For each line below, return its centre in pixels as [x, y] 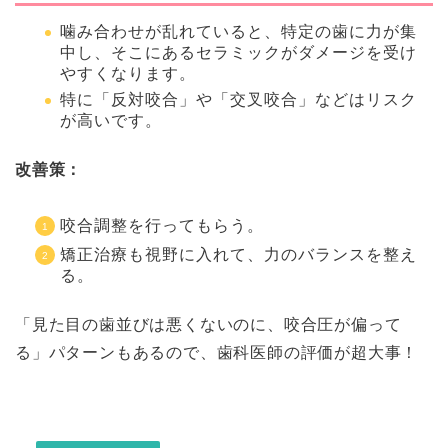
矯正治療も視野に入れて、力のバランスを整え [238, 255]
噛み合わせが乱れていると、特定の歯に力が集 [238, 31]
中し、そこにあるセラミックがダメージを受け [238, 52]
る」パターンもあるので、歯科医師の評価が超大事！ [217, 353]
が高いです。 [111, 121]
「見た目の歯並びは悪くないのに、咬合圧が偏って [208, 325]
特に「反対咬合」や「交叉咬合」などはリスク [238, 100]
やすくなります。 [128, 73]
